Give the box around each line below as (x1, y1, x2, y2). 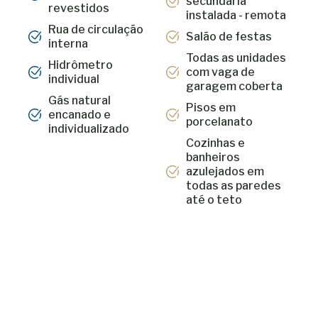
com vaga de (185, 65, 255, 79)
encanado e (48, 108, 111, 121)
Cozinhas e (185, 136, 245, 150)
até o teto (185, 193, 242, 207)
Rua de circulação (48, 23, 143, 36)
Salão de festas (185, 30, 272, 43)
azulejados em (185, 165, 264, 178)
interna (48, 37, 88, 50)
